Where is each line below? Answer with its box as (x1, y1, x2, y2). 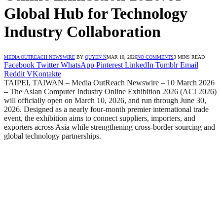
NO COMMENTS (137, 54, 174, 60)
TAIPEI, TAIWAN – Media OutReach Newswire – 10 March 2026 (4, 78, 215, 87)
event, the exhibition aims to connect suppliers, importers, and (4, 113, 195, 122)
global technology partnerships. (4, 131, 101, 140)
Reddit (4, 69, 25, 78)
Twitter (37, 60, 59, 69)
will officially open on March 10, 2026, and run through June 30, (4, 96, 206, 105)
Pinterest (96, 60, 123, 69)
